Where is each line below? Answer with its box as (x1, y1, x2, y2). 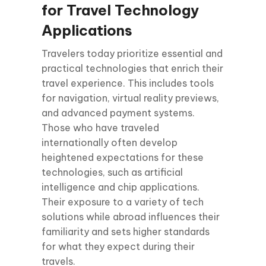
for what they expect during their (42, 240, 195, 252)
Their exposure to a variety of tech (42, 195, 204, 208)
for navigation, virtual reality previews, (42, 91, 219, 104)
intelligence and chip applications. (42, 180, 199, 193)
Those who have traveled (42, 121, 159, 134)
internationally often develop (42, 136, 178, 148)
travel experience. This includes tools (42, 77, 214, 89)
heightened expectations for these (42, 151, 204, 163)
